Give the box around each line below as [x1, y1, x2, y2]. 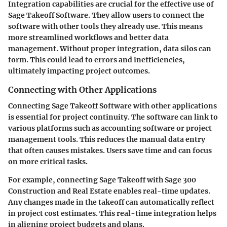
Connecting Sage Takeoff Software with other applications [8, 101, 217, 110]
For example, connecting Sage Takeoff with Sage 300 [8, 175, 196, 184]
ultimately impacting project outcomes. [8, 66, 150, 75]
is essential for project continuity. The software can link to [8, 112, 218, 122]
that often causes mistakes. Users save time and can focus [8, 145, 212, 155]
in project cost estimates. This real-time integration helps [8, 208, 216, 218]
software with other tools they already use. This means [8, 21, 203, 31]
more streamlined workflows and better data [8, 32, 169, 42]
